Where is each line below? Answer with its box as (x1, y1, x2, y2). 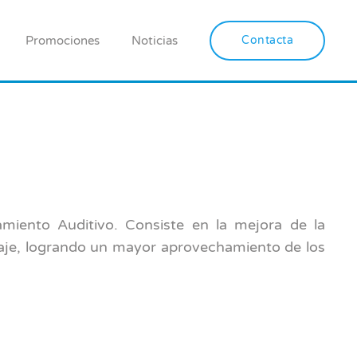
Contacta (241, 33, 293, 47)
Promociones (25, 33, 100, 48)
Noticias (131, 33, 178, 48)
